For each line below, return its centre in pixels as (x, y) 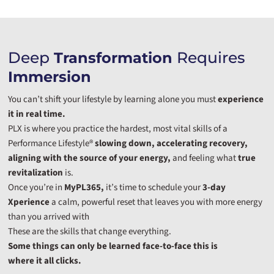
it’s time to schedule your (154, 188)
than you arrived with (49, 217)
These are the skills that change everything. (90, 232)
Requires (209, 58)
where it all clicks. (45, 261)
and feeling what (205, 158)
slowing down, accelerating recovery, (172, 144)
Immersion (50, 77)
